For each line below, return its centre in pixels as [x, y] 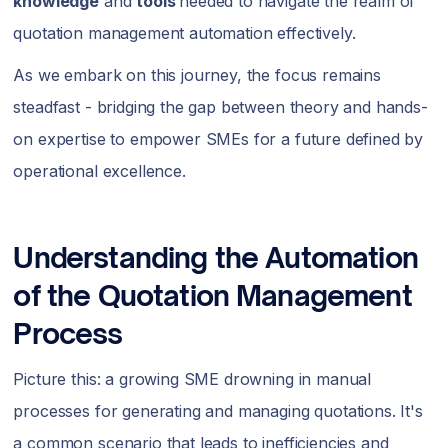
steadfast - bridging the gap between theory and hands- [220, 107]
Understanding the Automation [215, 257]
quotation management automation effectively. [187, 33]
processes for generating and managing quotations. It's [218, 411]
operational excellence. [99, 171]
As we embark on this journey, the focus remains [197, 75]
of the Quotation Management [212, 295]
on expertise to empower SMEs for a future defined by [218, 139]
